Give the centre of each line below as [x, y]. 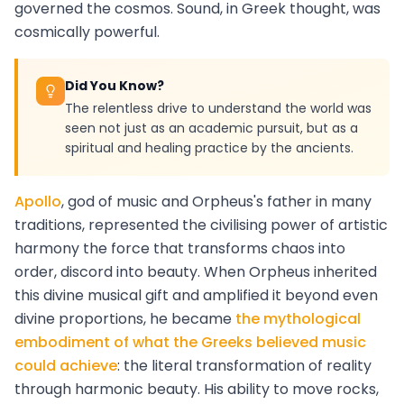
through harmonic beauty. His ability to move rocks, [197, 390]
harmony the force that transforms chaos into [180, 249]
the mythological [298, 319]
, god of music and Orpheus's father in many [216, 202]
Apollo [38, 202]
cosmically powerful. [87, 32]
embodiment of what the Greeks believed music [190, 343]
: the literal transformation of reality [244, 366]
